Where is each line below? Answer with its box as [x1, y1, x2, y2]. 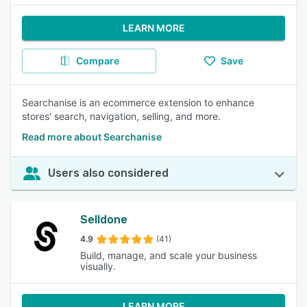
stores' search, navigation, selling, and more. [22, 110, 221, 122]
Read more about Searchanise [22, 131, 162, 143]
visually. [79, 260, 116, 272]
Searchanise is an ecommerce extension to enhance [22, 97, 254, 108]
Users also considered [48, 167, 169, 180]
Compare [75, 55, 119, 66]
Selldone [79, 213, 127, 226]
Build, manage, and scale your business [79, 249, 257, 261]
